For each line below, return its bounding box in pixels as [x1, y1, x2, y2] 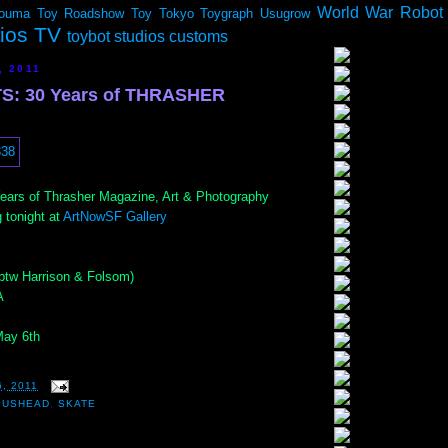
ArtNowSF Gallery [63, 208, 167, 224]
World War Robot [316, 4, 443, 21]
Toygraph [200, 6, 254, 21]
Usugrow [259, 6, 310, 21]
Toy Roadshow [36, 6, 125, 21]
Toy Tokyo [130, 6, 194, 21]
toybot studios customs [67, 28, 228, 45]
